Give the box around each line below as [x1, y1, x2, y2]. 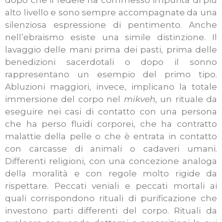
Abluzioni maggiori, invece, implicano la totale [5, 82, 217, 92]
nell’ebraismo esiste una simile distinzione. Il [5, 32, 217, 43]
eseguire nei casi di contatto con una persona [5, 107, 217, 117]
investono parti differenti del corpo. [5, 206, 174, 216]
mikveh [123, 94, 155, 105]
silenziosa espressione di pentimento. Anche [5, 20, 217, 30]
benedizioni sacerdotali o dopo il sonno [5, 57, 217, 67]
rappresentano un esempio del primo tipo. [5, 69, 217, 80]
